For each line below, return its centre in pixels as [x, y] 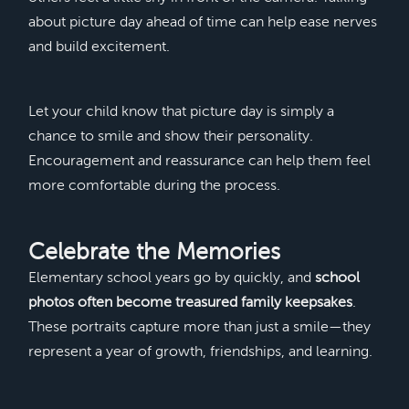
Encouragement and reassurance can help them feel [199, 161]
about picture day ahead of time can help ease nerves [202, 22]
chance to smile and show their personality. [170, 136]
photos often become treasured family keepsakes [190, 303]
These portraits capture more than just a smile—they [199, 327]
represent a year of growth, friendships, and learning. [200, 352]
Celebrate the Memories [154, 252]
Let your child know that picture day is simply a [181, 112]
